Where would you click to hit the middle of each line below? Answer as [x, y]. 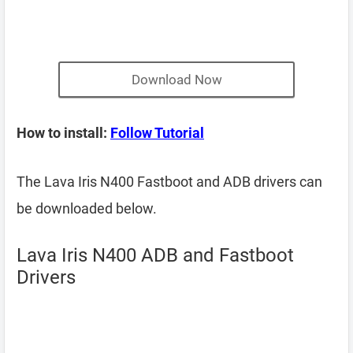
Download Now [176, 80]
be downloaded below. [87, 208]
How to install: [63, 133]
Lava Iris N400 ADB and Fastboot [155, 255]
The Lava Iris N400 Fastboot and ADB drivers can [169, 182]
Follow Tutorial [157, 133]
